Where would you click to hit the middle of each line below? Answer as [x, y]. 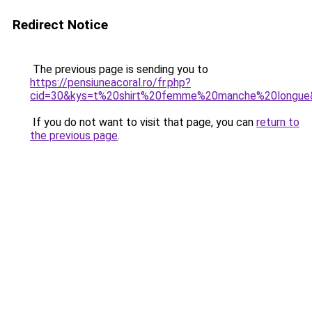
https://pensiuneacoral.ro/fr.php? [110, 83]
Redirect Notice [60, 25]
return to [278, 122]
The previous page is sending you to [119, 69]
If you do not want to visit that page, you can [143, 122]
